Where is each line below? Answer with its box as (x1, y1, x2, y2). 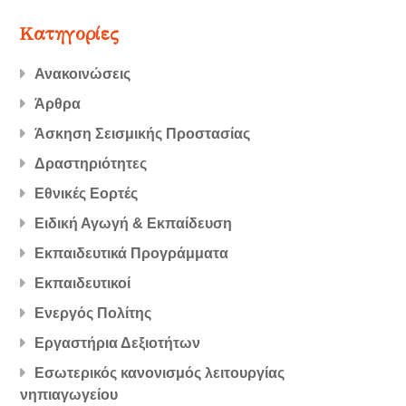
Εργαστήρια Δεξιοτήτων (34, 335, 201, 352)
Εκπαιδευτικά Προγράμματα (34, 246, 229, 262)
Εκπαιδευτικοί (34, 275, 131, 292)
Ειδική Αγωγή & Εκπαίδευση (34, 216, 233, 232)
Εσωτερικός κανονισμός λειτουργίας (34, 365, 285, 382)
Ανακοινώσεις (34, 66, 131, 82)
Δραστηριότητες (34, 156, 148, 172)
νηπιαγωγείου (20, 387, 119, 403)
